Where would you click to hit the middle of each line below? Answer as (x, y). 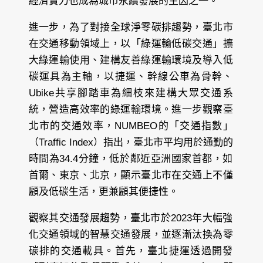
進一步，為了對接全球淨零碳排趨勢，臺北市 (131, 28)
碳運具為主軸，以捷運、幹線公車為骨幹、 (131, 77)
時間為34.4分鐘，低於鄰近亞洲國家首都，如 (131, 159)
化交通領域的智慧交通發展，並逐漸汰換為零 (131, 235)
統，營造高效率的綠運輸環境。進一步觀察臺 (131, 110)
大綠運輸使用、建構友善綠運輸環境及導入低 (131, 60)
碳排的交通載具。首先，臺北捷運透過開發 (131, 251)
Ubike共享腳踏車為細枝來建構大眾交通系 (131, 93)
